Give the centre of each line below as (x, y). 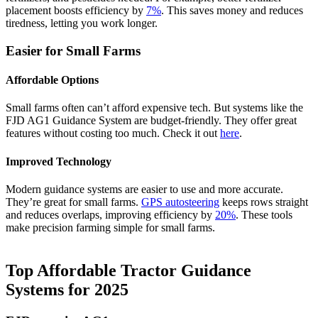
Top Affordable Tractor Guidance (128, 270)
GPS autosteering (180, 202)
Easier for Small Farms (73, 50)
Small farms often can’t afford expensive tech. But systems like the (154, 108)
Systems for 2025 (67, 289)
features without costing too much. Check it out (113, 133)
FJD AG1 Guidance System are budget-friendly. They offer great (151, 121)
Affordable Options (52, 80)
